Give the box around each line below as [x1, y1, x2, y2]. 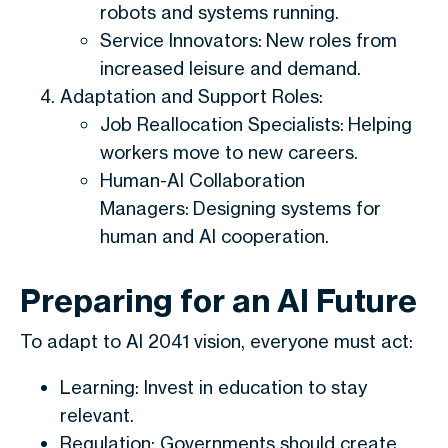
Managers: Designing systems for [100, 197, 381, 219]
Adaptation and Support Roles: [60, 85, 323, 107]
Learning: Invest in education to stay [60, 376, 367, 398]
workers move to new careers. [100, 141, 358, 163]
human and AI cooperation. [100, 225, 329, 247]
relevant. [60, 404, 134, 426]
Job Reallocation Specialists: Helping [100, 113, 412, 135]
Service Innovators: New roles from [100, 29, 397, 51]
